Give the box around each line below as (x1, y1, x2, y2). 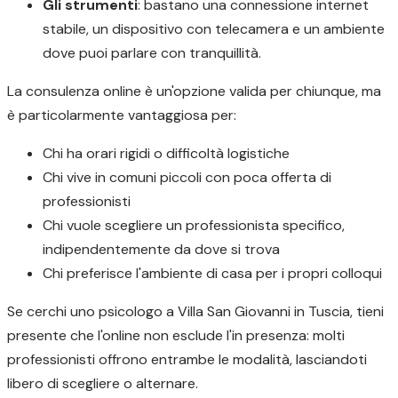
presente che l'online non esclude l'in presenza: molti (7, 326, 345, 345)
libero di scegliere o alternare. (7, 374, 198, 393)
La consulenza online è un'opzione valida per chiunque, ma (7, 82, 381, 100)
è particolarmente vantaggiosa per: (7, 106, 236, 124)
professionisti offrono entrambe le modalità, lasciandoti (7, 350, 367, 369)
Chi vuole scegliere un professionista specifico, (43, 216, 345, 235)
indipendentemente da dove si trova (43, 240, 280, 259)
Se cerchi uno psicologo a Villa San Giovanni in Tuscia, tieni (7, 302, 384, 321)
